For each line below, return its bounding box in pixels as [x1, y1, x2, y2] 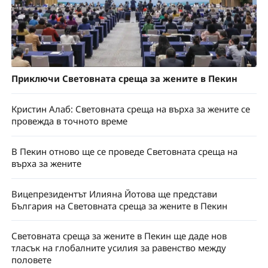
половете [11, 254, 51, 266]
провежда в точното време [11, 114, 127, 127]
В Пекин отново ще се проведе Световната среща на [11, 145, 237, 157]
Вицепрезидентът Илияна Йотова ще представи [11, 187, 217, 200]
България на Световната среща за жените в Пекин [11, 199, 227, 212]
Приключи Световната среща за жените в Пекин [11, 72, 237, 84]
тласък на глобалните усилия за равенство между [11, 242, 226, 254]
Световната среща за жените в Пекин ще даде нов [11, 230, 227, 242]
